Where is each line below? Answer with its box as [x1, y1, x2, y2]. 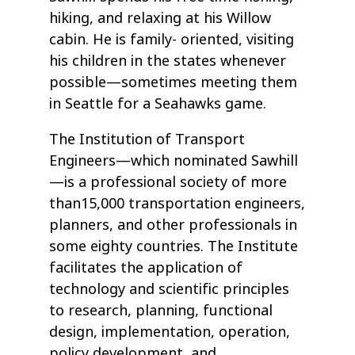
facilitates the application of [49, 258, 243, 279]
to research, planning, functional [49, 300, 273, 322]
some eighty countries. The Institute [49, 236, 299, 258]
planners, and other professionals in [49, 215, 298, 236]
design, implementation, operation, [49, 322, 291, 343]
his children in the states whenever [49, 51, 287, 72]
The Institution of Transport [49, 129, 246, 151]
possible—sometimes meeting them [49, 72, 298, 94]
